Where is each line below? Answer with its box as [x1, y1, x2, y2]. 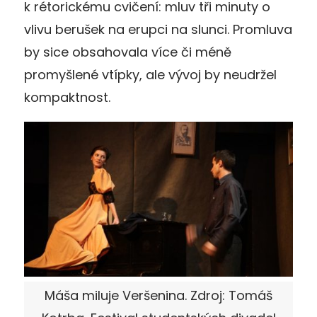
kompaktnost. [24, 88, 110, 106]
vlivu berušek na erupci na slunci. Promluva [24, 20, 292, 38]
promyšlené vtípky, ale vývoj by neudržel [24, 65, 277, 83]
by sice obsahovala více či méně [24, 42, 231, 61]
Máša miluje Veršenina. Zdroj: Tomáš [45, 286, 272, 304]
